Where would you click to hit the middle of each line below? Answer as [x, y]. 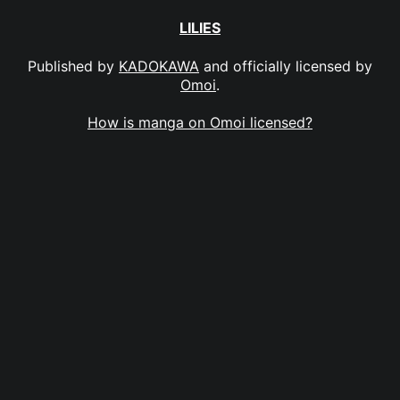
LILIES [200, 28]
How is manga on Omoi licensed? [200, 122]
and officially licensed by [286, 66]
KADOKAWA [159, 66]
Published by [73, 66]
